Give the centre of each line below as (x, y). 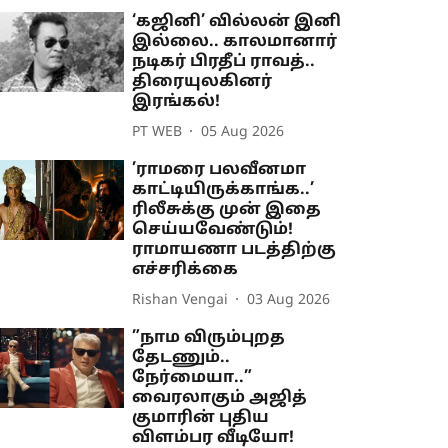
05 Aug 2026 (243, 132)
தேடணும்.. (181, 358)
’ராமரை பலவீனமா (219, 170)
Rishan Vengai (180, 300)
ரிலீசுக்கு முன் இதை (227, 210)
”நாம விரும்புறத (209, 338)
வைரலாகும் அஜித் (220, 398)
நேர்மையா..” (192, 378)
